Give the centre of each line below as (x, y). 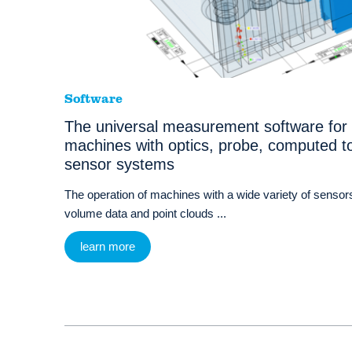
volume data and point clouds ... (145, 214)
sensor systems (119, 165)
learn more (108, 247)
